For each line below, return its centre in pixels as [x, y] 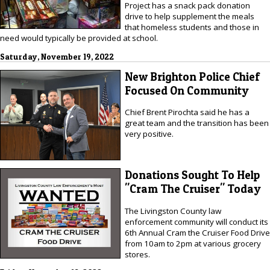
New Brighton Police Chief [192, 77]
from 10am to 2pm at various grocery [193, 243]
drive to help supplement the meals [189, 17]
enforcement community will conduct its [196, 221]
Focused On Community [187, 90]
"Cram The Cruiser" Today [193, 189]
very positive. [149, 134]
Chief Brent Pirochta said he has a [187, 112]
